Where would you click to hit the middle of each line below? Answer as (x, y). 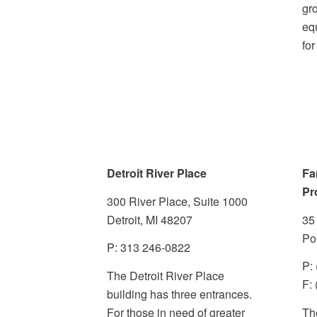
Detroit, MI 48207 (149, 219)
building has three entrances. (179, 294)
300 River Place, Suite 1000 (177, 201)
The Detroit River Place (165, 276)
